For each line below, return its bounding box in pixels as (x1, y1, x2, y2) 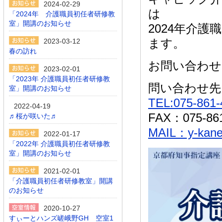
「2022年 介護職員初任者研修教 (9, 140, 110, 148)
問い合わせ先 (148, 81, 221, 95)
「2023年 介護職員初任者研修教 (9, 75, 110, 83)
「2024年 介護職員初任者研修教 (9, 10, 115, 18)
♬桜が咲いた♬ (9, 112, 57, 120)
